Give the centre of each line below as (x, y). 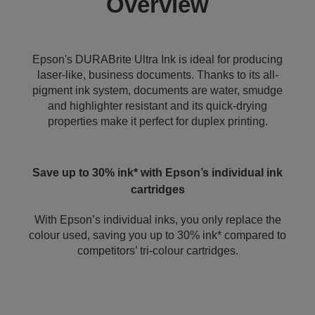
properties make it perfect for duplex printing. (157, 121)
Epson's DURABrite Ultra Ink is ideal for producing (157, 59)
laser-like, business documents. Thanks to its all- (157, 75)
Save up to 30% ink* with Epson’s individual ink (157, 173)
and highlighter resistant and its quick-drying (157, 106)
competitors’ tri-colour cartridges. (157, 251)
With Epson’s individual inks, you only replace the (157, 220)
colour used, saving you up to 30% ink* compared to (157, 235)
